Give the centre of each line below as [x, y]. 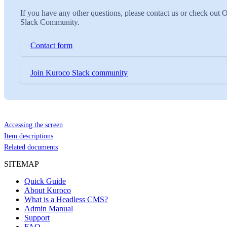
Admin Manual [49, 209]
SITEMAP [22, 164]
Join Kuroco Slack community [79, 73]
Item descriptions [29, 136]
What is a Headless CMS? [66, 200]
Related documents [31, 147]
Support [37, 218]
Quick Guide [45, 181]
